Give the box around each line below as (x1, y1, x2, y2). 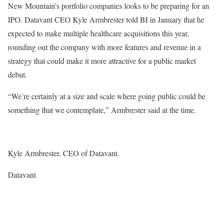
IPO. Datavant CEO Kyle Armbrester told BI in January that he (8, 14, 204, 25)
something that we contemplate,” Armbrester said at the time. (8, 104, 196, 115)
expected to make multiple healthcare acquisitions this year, (8, 27, 189, 38)
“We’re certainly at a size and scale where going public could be (8, 90, 205, 101)
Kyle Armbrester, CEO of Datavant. (8, 147, 119, 158)
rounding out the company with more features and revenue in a (8, 41, 201, 52)
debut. (8, 69, 27, 80)
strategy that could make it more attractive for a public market (8, 55, 196, 66)
